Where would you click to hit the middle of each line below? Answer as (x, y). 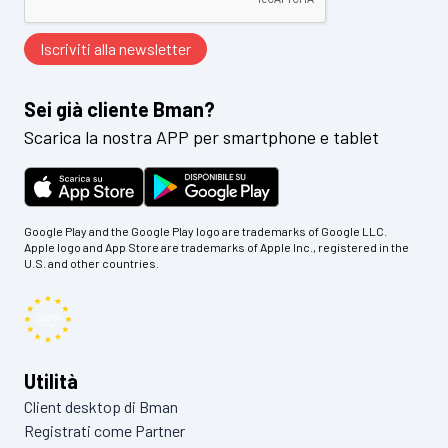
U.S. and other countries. (91, 262)
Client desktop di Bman (101, 406)
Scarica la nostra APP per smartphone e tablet (201, 136)
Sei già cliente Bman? (119, 108)
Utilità (51, 380)
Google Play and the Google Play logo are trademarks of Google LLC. (205, 230)
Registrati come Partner (104, 430)
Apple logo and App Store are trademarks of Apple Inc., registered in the (216, 246)
